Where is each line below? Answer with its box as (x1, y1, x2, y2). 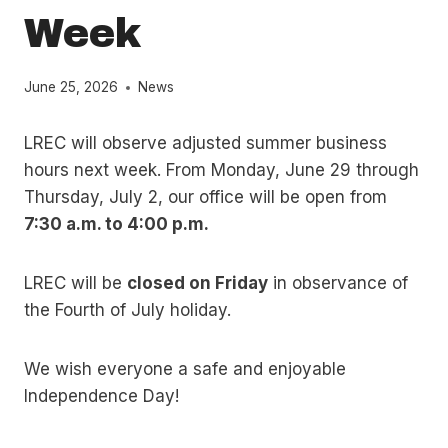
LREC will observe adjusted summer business (24, 133, 387, 154)
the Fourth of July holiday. (24, 300, 231, 321)
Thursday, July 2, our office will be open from (24, 187, 387, 208)
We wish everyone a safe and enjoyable (24, 359, 346, 380)
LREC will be (24, 273, 127, 294)
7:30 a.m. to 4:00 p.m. (24, 214, 209, 235)
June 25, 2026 (24, 79, 118, 96)
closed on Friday (127, 273, 268, 294)
